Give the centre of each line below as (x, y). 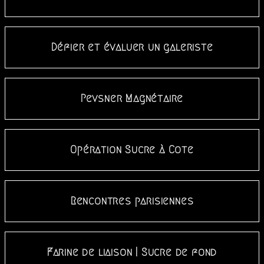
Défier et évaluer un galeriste (132, 47)
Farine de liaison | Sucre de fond (132, 253)
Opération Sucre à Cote (132, 150)
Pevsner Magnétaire (132, 99)
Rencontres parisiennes (132, 201)
